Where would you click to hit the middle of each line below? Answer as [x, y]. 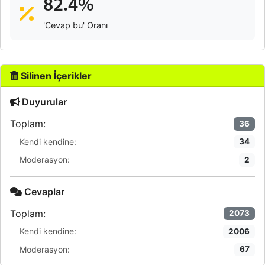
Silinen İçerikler [55, 76]
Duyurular [43, 102]
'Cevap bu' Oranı [75, 25]
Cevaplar [43, 191]
